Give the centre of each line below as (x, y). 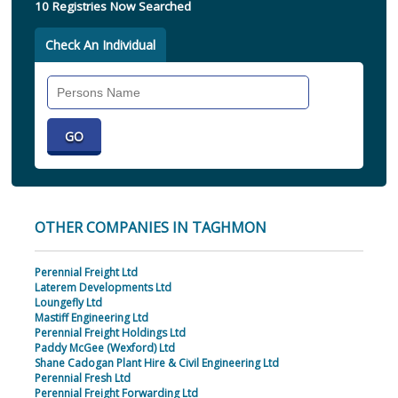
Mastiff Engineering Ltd (91, 318)
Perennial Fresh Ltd (82, 378)
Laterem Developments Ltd (103, 288)
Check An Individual (100, 45)
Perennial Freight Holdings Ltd (110, 333)
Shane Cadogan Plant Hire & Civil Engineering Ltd (156, 363)
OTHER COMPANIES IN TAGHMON (150, 228)
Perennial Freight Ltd (86, 273)
